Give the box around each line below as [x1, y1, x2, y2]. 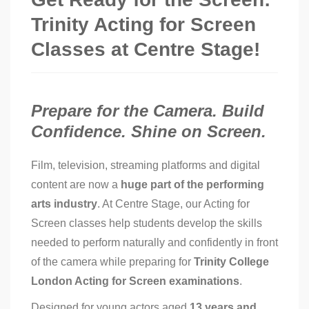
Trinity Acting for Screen [31, 14, 256, 36]
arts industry [31, 198, 97, 210]
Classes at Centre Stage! [31, 39, 260, 61]
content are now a [31, 179, 121, 191]
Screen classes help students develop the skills [31, 217, 262, 230]
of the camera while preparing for [31, 256, 194, 268]
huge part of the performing [121, 179, 264, 191]
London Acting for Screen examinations [31, 275, 239, 288]
